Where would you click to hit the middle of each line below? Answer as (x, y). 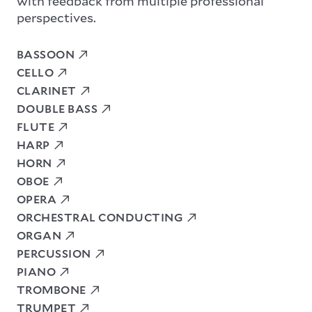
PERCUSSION (54, 253)
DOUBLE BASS (57, 108)
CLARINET (47, 90)
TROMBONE (52, 289)
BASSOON (46, 54)
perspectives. (56, 17)
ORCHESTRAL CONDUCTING (100, 217)
